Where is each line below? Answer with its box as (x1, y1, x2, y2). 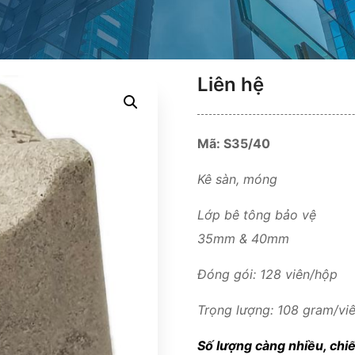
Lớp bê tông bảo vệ (197, 207, 316, 223)
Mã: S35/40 (197, 136, 270, 151)
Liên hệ (197, 73, 264, 96)
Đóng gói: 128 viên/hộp (197, 266, 338, 282)
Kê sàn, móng (197, 171, 277, 187)
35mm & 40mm (197, 231, 289, 246)
